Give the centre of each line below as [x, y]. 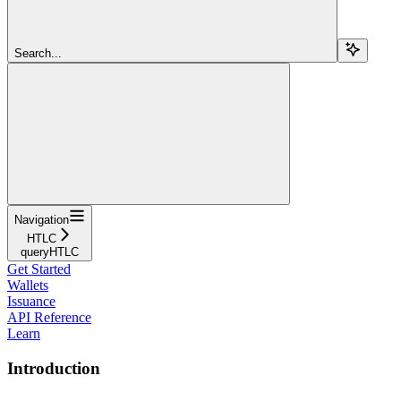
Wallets [28, 285]
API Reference [49, 317]
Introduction [54, 368]
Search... [38, 53]
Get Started [39, 269]
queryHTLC [50, 252]
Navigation [42, 219]
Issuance [31, 301]
